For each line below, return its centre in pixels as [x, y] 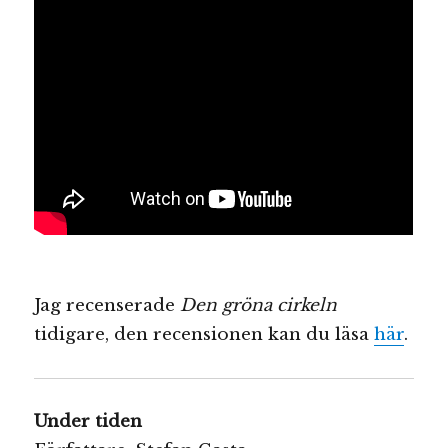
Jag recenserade [107, 305]
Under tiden [88, 422]
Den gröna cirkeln [259, 305]
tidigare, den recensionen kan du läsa [204, 334]
